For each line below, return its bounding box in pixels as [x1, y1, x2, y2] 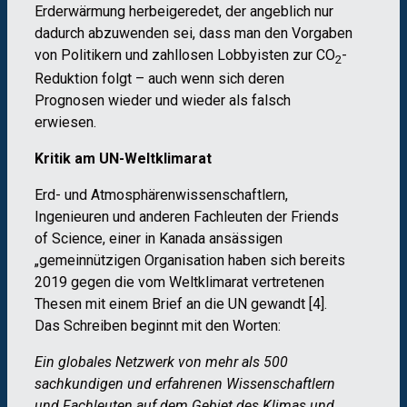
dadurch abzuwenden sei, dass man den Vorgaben [35, 24, 352, 42]
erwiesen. [35, 114, 96, 132]
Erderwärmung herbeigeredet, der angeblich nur [35, 2, 333, 20]
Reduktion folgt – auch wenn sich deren [35, 70, 284, 88]
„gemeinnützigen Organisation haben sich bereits [35, 252, 345, 270]
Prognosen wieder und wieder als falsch [35, 92, 291, 110]
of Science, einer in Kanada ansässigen [35, 230, 283, 248]
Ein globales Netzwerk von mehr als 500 [35, 353, 288, 372]
